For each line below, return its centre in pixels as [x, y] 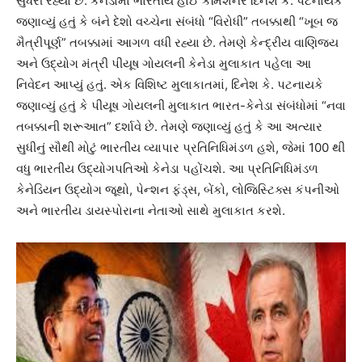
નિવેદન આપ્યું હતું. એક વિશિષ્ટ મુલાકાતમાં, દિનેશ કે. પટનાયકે [170, 85]
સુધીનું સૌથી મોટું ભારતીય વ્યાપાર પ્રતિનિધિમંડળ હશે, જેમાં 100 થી [181, 148]
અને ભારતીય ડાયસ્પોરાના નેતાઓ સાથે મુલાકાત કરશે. [151, 211]
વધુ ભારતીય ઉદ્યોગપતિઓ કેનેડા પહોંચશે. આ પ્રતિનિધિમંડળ [167, 169]
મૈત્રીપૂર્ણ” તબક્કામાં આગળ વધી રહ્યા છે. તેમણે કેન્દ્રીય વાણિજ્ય [177, 43]
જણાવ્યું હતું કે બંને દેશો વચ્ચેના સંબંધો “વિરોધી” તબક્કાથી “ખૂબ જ [177, 22]
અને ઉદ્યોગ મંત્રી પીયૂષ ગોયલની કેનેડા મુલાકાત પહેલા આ [164, 64]
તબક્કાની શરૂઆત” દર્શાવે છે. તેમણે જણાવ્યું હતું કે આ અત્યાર [169, 127]
